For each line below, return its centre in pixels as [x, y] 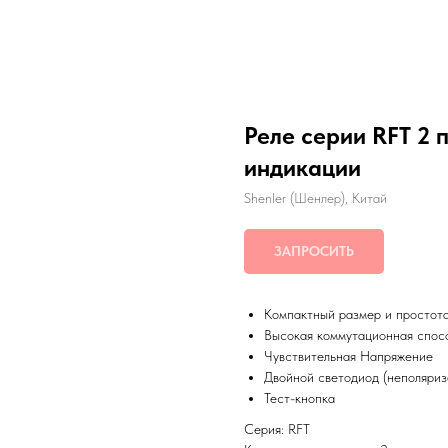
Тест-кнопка [299, 398]
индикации [302, 167]
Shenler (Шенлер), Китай [315, 198]
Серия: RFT [277, 429]
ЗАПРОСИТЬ [314, 251]
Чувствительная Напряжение [348, 356]
